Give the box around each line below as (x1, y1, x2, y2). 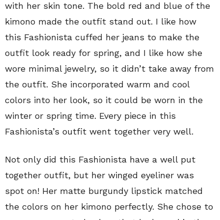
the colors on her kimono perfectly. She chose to (5, 201, 213, 212)
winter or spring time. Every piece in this (5, 110, 176, 121)
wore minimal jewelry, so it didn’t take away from (5, 63, 214, 74)
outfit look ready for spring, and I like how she (5, 47, 202, 58)
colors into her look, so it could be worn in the (5, 94, 203, 105)
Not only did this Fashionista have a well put (5, 154, 195, 165)
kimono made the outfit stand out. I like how (5, 16, 196, 27)
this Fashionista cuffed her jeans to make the (5, 31, 199, 42)
